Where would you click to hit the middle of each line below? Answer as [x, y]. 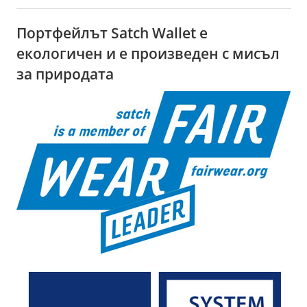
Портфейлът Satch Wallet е [112, 33]
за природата [65, 74]
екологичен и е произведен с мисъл [148, 54]
